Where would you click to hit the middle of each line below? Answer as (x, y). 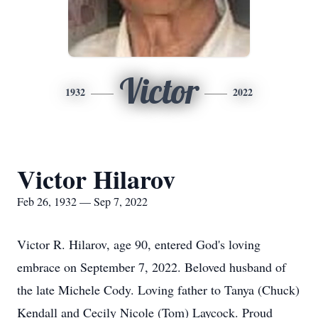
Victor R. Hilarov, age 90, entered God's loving (139, 244)
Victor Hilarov (96, 179)
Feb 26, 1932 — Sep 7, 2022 (82, 201)
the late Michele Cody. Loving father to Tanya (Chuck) (158, 290)
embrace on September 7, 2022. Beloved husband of (152, 267)
